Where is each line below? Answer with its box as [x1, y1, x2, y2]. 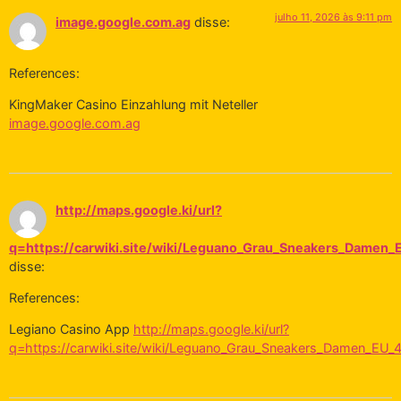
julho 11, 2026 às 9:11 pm [275, 11, 392, 24]
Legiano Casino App [9, 321, 133, 337]
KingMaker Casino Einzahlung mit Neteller [9, 97, 258, 113]
